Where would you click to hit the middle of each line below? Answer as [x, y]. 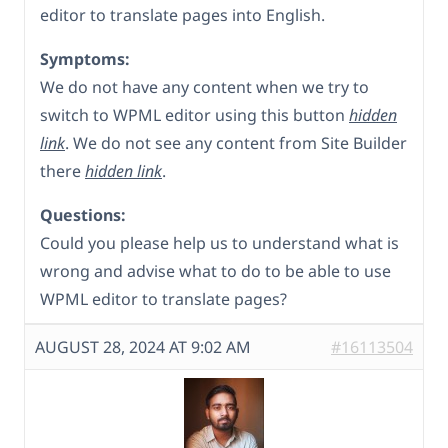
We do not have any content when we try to [204, 87]
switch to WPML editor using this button [194, 115]
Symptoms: [85, 59]
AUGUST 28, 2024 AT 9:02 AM [143, 347]
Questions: [83, 215]
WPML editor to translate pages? [163, 299]
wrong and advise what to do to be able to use [215, 271]
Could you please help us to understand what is [219, 243]
